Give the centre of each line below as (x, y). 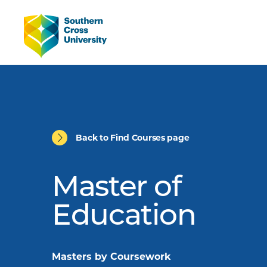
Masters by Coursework (112, 257)
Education (124, 218)
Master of (117, 189)
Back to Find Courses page (133, 137)
